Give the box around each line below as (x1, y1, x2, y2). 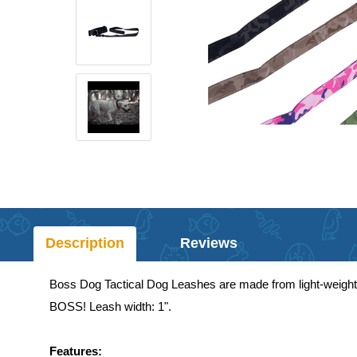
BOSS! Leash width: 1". (49, 300, 171, 313)
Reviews (180, 235, 237, 251)
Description (45, 235, 124, 251)
